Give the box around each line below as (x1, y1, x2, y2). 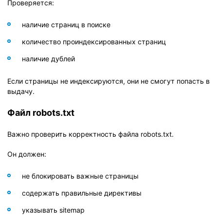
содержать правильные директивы (22, 188, 142, 197)
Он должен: (7, 149, 46, 158)
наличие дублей (22, 54, 75, 63)
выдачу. (7, 87, 35, 95)
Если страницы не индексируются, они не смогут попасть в (7, 76, 210, 85)
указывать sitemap (22, 205, 85, 214)
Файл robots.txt (7, 107, 74, 118)
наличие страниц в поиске (22, 20, 110, 29)
